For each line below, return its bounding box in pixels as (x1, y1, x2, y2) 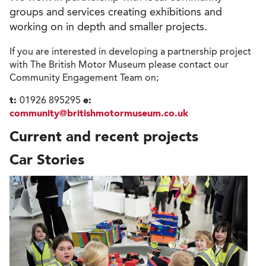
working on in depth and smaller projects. (9, 20, 207, 33)
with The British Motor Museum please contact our (9, 58, 229, 70)
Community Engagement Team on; (9, 71, 159, 83)
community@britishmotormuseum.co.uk (9, 107, 188, 119)
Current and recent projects (9, 127, 198, 145)
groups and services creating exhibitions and (9, 5, 222, 18)
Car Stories (9, 150, 84, 168)
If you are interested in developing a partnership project (9, 45, 251, 57)
